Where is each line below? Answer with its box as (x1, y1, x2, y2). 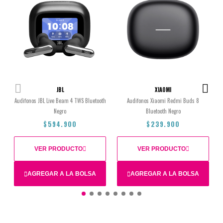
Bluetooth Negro (145, 107, 181, 115)
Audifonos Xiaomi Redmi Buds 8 (127, 97, 200, 105)
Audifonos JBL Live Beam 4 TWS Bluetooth (14, 97, 106, 105)
